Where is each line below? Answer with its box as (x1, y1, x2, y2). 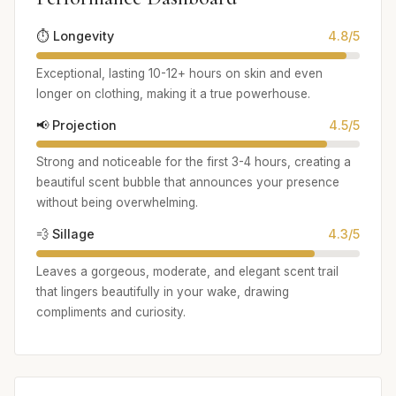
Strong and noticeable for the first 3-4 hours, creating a (36, 155, 351, 170)
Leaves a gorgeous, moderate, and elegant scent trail (36, 263, 339, 278)
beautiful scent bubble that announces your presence (36, 175, 339, 190)
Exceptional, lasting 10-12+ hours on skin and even (36, 65, 323, 80)
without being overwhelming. (36, 195, 198, 210)
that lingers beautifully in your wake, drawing (36, 284, 289, 299)
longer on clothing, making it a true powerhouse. (36, 86, 310, 101)
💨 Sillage (36, 226, 95, 242)
